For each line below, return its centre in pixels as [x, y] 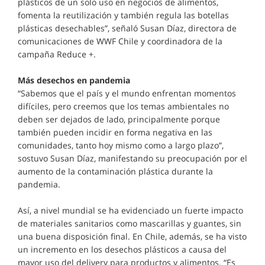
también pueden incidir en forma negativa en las [115, 132]
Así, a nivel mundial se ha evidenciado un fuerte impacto [130, 210]
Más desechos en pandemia [74, 80]
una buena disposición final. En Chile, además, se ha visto [132, 236]
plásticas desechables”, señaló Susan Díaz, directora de [127, 28]
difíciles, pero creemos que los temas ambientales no [123, 106]
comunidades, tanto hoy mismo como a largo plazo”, [121, 145]
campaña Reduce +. [57, 54]
